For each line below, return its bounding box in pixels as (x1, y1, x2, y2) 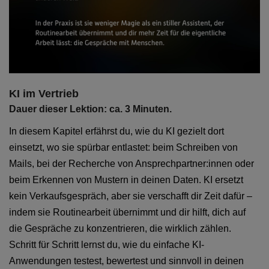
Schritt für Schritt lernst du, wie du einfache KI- (9, 240, 204, 250)
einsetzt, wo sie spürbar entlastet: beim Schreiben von (9, 142, 238, 153)
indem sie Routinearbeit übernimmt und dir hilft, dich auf (9, 207, 246, 218)
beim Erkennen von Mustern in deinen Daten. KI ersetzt (9, 175, 243, 186)
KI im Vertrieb (9, 88, 79, 100)
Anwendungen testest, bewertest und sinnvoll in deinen (9, 256, 244, 267)
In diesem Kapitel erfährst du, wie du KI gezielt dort (9, 126, 224, 137)
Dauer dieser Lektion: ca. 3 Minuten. (9, 104, 172, 115)
